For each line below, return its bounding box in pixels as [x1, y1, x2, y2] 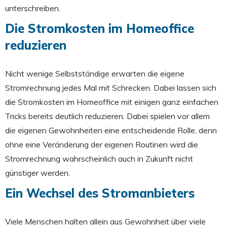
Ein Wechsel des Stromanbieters [5, 185, 195, 201]
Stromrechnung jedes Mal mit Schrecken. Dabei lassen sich [5, 83, 216, 93]
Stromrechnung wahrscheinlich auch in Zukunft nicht [5, 154, 193, 164]
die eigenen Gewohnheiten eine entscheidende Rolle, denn [5, 125, 217, 135]
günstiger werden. [5, 168, 72, 178]
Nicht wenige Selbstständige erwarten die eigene [5, 68, 184, 79]
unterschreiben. [5, 3, 60, 13]
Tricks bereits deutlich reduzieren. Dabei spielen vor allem [5, 111, 210, 121]
